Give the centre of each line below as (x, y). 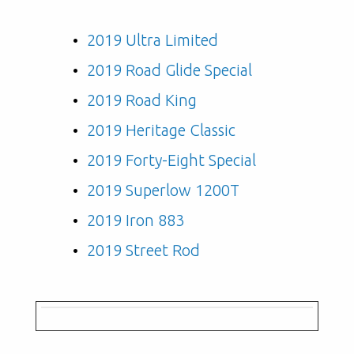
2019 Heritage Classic (161, 130)
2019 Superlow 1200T (163, 190)
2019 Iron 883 (136, 220)
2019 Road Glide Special (169, 70)
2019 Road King (142, 100)
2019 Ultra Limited (153, 40)
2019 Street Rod (143, 250)
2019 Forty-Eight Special (171, 160)
